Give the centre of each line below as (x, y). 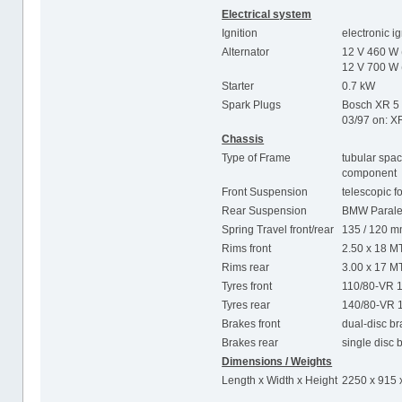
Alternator (246, 52)
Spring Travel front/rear (278, 229)
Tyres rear (246, 305)
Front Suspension (265, 192)
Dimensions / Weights (277, 361)
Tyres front (247, 286)
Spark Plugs (252, 105)
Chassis (243, 139)
